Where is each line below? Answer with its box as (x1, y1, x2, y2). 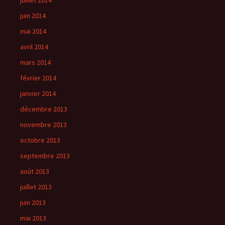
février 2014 (20, 73, 56, 82)
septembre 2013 (20, 151, 70, 160)
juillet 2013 (20, 182, 52, 191)
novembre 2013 (20, 120, 67, 129)
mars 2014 (20, 58, 51, 67)
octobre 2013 (20, 136, 60, 145)
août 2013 (20, 167, 49, 176)
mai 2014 (20, 27, 46, 36)
